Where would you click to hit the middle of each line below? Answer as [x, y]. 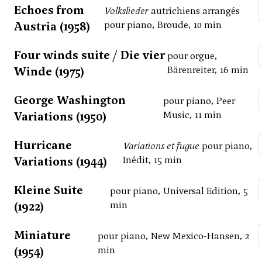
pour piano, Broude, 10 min [163, 25]
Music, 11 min [192, 115]
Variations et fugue [161, 146]
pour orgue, [192, 56]
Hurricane [43, 145]
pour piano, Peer [199, 101]
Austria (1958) [52, 27]
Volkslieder [127, 11]
